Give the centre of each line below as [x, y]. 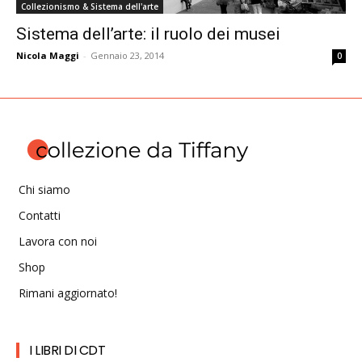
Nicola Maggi [48, 56]
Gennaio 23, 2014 [127, 56]
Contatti [40, 216]
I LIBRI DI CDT [67, 351]
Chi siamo [44, 190]
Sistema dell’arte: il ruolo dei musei [148, 34]
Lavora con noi [58, 242]
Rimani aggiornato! [68, 293]
